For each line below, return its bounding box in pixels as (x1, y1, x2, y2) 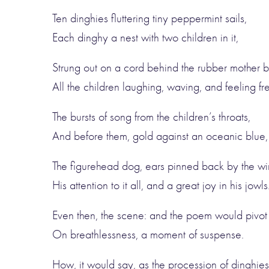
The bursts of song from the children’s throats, (52, 110, 250, 124)
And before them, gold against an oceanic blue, (52, 129, 268, 143)
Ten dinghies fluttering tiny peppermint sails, (52, 11, 247, 25)
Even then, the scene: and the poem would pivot (52, 208, 267, 222)
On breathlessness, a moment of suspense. (52, 228, 244, 241)
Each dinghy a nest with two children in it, (52, 31, 238, 44)
